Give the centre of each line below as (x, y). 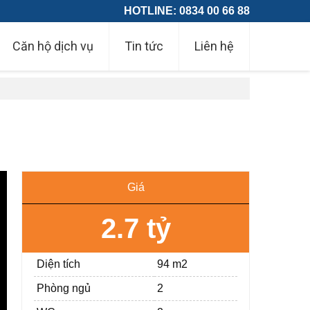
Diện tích (59, 264)
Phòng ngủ (64, 288)
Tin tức (144, 46)
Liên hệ (214, 46)
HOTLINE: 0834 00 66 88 (187, 11)
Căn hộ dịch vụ (53, 46)
